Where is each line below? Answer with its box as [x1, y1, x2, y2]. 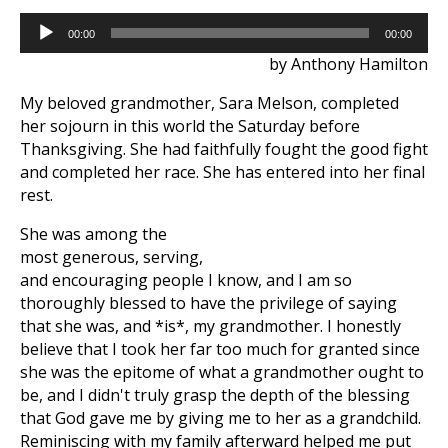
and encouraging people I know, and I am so [20, 269, 352, 291]
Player [19, 35, 66, 57]
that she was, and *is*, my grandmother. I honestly [20, 315, 401, 337]
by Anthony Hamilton [269, 53, 428, 75]
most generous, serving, [20, 246, 203, 268]
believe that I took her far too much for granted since [20, 338, 420, 360]
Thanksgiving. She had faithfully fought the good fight [20, 138, 428, 160]
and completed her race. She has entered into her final [20, 161, 425, 183]
